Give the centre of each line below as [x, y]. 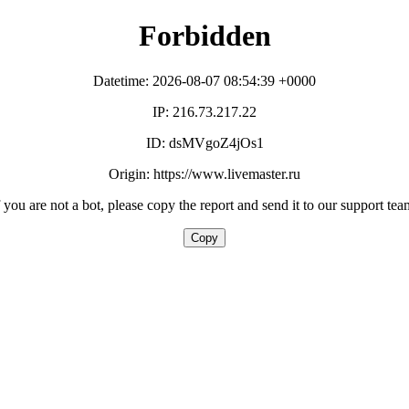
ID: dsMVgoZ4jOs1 [204, 142]
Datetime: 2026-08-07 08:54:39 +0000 [204, 80]
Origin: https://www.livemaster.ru [204, 173]
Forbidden [204, 36]
